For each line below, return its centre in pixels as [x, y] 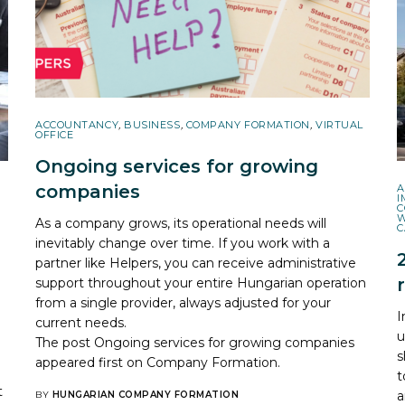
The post [65, 342]
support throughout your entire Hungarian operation [201, 283]
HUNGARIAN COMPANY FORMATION [145, 394]
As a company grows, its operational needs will [181, 223]
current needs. [81, 322]
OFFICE [55, 134]
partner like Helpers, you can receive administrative [196, 263]
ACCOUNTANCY [77, 124]
